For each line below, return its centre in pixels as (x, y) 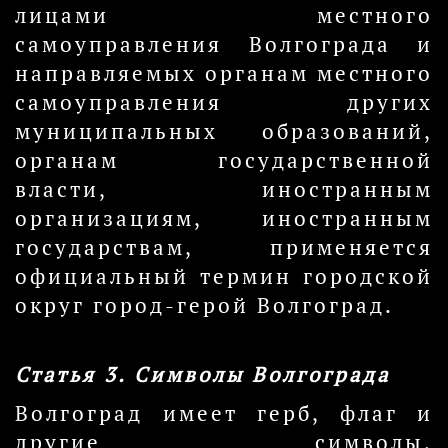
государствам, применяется (224, 247)
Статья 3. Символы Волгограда (202, 374)
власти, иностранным (224, 189)
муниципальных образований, (224, 131)
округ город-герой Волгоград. (204, 305)
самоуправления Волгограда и (224, 44)
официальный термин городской (224, 276)
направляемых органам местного (224, 73)
